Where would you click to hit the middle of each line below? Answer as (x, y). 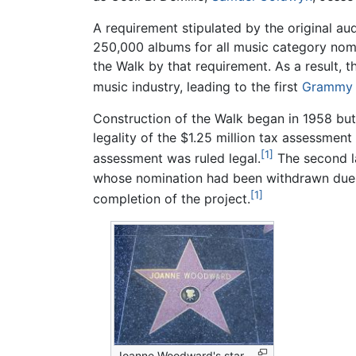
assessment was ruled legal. (177, 159)
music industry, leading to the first (197, 87)
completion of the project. (172, 198)
